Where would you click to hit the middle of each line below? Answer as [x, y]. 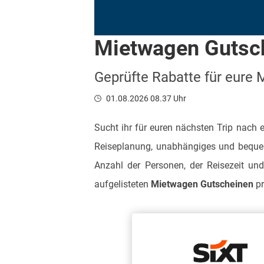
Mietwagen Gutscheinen [202, 184]
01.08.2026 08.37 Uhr [146, 98]
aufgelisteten [123, 184]
